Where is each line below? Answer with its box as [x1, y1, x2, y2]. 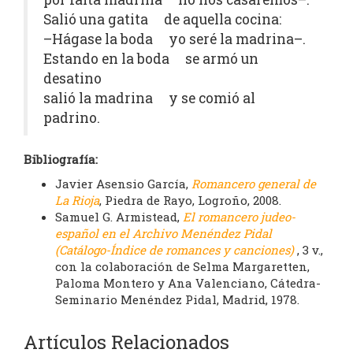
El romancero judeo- [183, 209, 295, 225]
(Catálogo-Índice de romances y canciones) [55, 242, 294, 258]
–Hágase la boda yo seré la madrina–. [43, 30, 306, 48]
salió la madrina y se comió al [43, 89, 255, 107]
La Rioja [55, 192, 99, 208]
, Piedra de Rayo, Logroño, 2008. [99, 192, 281, 208]
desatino [43, 69, 102, 87]
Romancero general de [191, 176, 316, 191]
